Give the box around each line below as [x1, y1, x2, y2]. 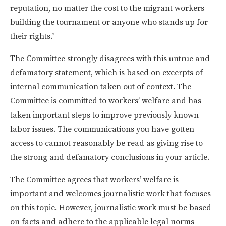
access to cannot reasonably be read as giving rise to [10, 138, 203, 148]
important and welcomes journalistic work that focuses [10, 188, 211, 199]
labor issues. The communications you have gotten [10, 124, 194, 134]
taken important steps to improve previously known [10, 109, 199, 120]
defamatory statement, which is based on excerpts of [10, 67, 203, 78]
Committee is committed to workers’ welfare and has [10, 95, 201, 106]
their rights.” [10, 31, 57, 41]
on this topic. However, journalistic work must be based [10, 202, 211, 213]
